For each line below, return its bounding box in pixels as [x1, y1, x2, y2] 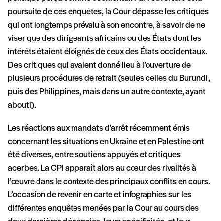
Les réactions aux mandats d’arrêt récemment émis [8, 123, 190, 133]
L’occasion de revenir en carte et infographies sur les [8, 190, 191, 200]
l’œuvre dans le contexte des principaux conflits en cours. [8, 177, 210, 186]
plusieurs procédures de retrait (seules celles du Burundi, [8, 74, 210, 83]
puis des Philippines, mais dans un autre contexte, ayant [8, 87, 206, 97]
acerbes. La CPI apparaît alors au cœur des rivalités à [8, 163, 196, 173]
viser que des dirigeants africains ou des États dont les [8, 34, 201, 43]
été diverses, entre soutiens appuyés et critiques [8, 150, 181, 160]
